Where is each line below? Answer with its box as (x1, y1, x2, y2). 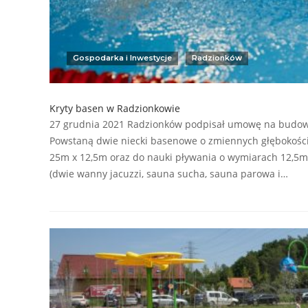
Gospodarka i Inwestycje (73, 52, 172, 63)
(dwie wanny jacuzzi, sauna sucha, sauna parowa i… (49, 166, 288, 180)
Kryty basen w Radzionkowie (49, 101, 180, 115)
